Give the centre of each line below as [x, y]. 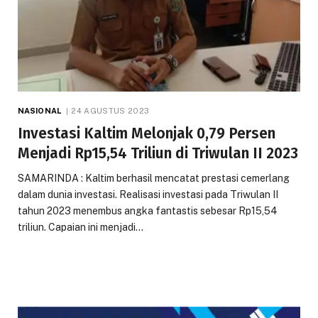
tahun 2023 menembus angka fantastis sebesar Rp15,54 [148, 211]
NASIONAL [39, 111]
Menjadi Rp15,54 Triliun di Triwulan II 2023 [158, 154]
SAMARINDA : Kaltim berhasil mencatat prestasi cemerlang [154, 179]
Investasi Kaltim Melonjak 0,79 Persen [147, 134]
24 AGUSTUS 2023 [110, 111]
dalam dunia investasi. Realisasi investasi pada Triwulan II [148, 195]
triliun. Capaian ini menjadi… [81, 227]
